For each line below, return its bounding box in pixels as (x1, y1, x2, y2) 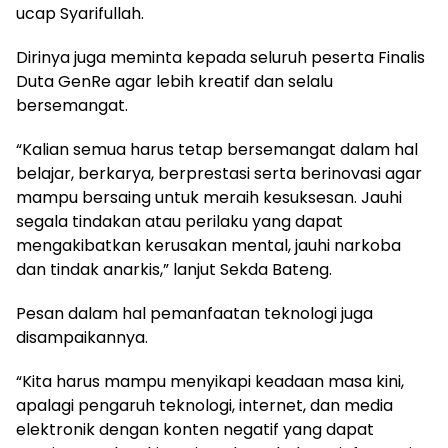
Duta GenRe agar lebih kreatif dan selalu (16, 70, 333, 94)
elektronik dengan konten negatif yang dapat (16, 418, 374, 442)
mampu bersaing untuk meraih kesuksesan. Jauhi (16, 186, 402, 210)
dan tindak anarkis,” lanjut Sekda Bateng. (16, 258, 332, 282)
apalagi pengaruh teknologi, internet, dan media (16, 394, 393, 418)
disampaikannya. (16, 326, 148, 350)
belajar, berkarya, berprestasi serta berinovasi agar (16, 162, 422, 186)
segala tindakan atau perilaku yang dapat (16, 210, 343, 234)
